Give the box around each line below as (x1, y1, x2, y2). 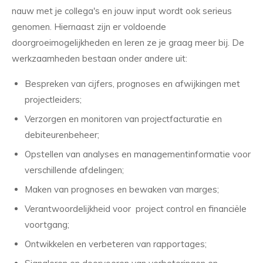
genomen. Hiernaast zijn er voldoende (12, 21, 166, 33)
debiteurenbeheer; (25, 129, 99, 141)
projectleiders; (25, 94, 82, 106)
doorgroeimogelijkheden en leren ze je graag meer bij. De (12, 37, 244, 49)
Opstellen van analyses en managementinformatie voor (25, 149, 251, 160)
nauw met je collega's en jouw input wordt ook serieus (12, 5, 232, 17)
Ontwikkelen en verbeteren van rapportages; (25, 238, 207, 250)
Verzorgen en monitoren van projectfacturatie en (25, 113, 222, 125)
